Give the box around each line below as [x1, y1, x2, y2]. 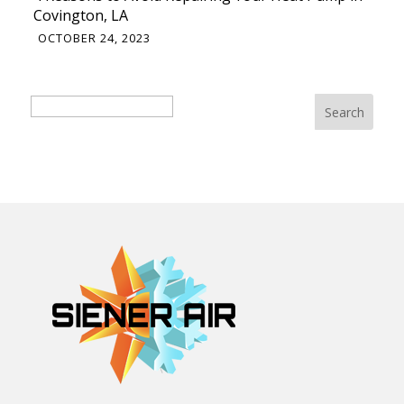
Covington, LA [33, 5, 129, 26]
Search [29, 94, 76, 115]
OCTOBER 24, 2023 [38, 30, 151, 47]
